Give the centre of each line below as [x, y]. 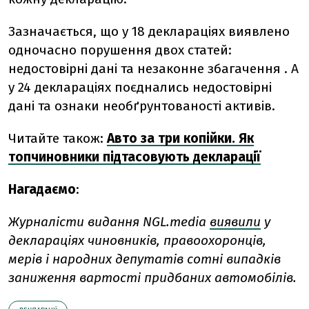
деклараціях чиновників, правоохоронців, [137, 241]
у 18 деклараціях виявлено [206, 32]
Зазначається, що [63, 32]
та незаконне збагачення [201, 69]
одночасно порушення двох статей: [120, 50]
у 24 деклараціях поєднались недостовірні [140, 88]
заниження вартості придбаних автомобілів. [152, 278]
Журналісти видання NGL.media [109, 222]
